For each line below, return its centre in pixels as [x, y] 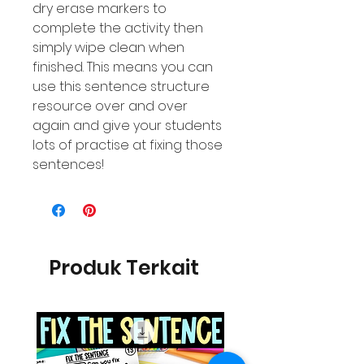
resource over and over [110, 106]
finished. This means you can [123, 67]
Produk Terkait [124, 268]
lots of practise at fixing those [128, 145]
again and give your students [127, 126]
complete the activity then [118, 28]
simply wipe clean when [108, 48]
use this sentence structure [121, 87]
